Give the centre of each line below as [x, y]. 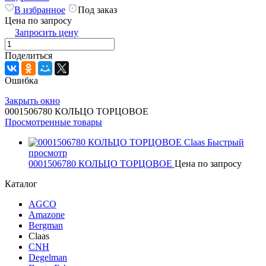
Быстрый [226, 142]
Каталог [21, 184]
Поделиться [28, 56]
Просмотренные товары [53, 122]
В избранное [40, 10]
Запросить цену [47, 33]
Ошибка [21, 81]
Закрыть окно [32, 101]
